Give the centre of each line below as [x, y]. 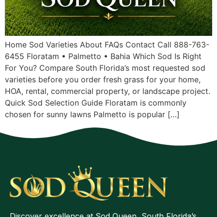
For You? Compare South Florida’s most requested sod [105, 68]
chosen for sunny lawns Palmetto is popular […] [92, 114]
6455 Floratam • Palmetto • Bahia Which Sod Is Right [103, 56]
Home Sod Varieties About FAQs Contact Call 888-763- [107, 45]
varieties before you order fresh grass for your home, [103, 79]
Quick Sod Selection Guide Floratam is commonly [96, 103]
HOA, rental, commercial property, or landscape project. [108, 91]
